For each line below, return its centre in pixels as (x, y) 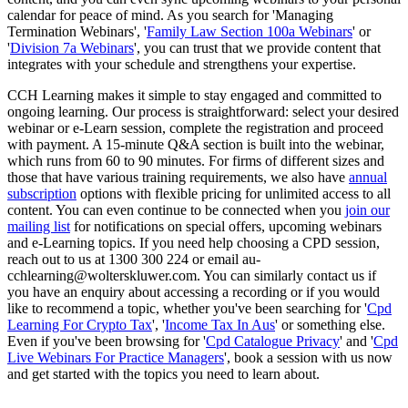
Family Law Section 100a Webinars (250, 31)
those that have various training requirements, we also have (178, 177)
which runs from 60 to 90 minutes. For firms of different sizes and (196, 160)
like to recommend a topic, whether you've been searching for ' (187, 308)
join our (367, 209)
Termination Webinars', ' (77, 31)
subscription (42, 193)
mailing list (39, 226)
